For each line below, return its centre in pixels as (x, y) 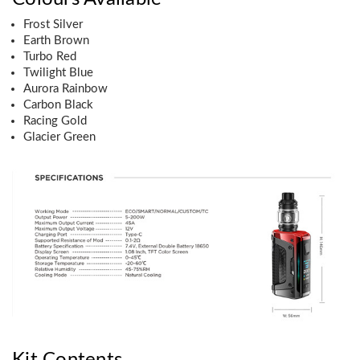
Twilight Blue (58, 72)
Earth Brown (56, 40)
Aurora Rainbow (65, 88)
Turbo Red (49, 56)
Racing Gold (55, 121)
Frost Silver (53, 24)
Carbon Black (58, 104)
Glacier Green (59, 137)
